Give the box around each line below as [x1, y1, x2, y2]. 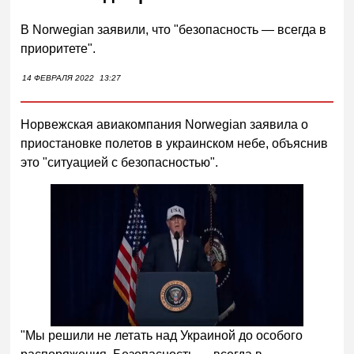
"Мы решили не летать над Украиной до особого [21, 329, 303, 343]
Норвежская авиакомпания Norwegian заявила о [21, 117, 309, 131]
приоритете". [21, 41, 96, 55]
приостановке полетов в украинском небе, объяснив [21, 136, 329, 150]
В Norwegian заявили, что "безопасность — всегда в [21, 22, 327, 36]
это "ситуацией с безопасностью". [21, 155, 222, 169]
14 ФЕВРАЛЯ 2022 [22, 73, 95, 82]
